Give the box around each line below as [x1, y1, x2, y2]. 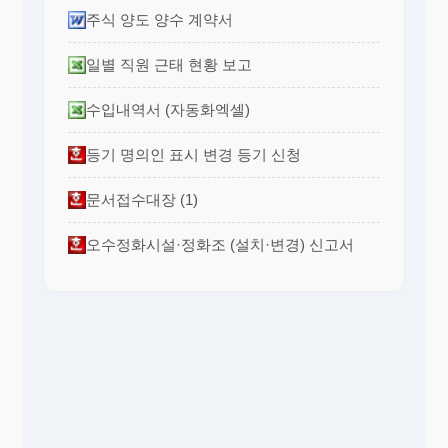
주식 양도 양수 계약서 [86, 10, 233, 28]
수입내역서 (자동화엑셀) [86, 100, 250, 118]
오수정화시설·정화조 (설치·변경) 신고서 [86, 235, 354, 253]
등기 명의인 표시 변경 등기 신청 [86, 145, 301, 163]
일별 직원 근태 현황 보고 [86, 55, 252, 73]
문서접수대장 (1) [86, 190, 198, 208]
